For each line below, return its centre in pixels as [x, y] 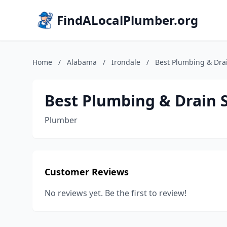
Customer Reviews [87, 172]
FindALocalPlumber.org [127, 20]
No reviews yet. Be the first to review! [116, 193]
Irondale [126, 62]
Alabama [82, 62]
